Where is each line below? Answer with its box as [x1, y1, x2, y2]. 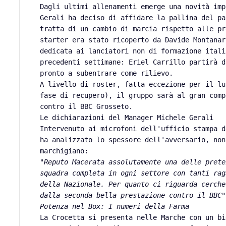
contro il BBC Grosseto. [40, 102, 133, 111]
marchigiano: [40, 147, 89, 155]
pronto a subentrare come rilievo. [40, 69, 174, 78]
